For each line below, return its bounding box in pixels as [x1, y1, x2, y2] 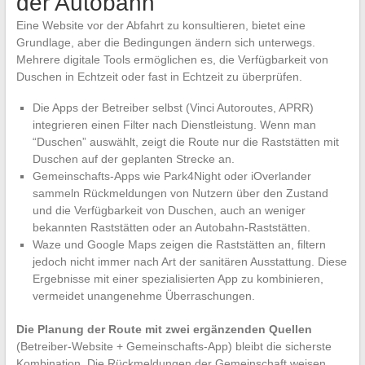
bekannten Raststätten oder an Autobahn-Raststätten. [32, 221, 310, 235]
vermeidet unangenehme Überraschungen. [32, 289, 255, 303]
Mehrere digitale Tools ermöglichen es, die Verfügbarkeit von [15, 53, 328, 67]
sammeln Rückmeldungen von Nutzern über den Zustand [32, 187, 328, 200]
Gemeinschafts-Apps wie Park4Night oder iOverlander [32, 169, 311, 183]
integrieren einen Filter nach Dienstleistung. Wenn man [32, 118, 316, 132]
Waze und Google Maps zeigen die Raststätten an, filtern [32, 238, 326, 252]
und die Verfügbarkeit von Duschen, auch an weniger [32, 204, 306, 218]
